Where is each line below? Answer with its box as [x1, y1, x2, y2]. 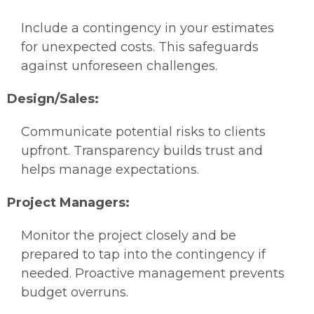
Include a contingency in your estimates [21, 20, 274, 36]
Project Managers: [7, 195, 130, 211]
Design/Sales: [7, 91, 99, 107]
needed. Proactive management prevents [21, 266, 285, 282]
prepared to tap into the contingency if [21, 247, 266, 263]
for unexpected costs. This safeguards [21, 39, 259, 55]
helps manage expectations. [21, 162, 199, 178]
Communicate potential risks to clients [21, 124, 266, 140]
